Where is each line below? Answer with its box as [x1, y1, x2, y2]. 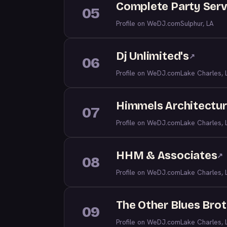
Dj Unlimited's [116, 50, 189, 63]
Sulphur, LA [180, 19, 214, 28]
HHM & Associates [116, 149, 217, 162]
